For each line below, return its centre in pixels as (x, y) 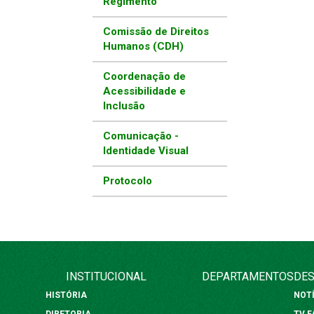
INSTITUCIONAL (106, 276)
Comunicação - (141, 136)
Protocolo (128, 181)
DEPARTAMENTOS (247, 276)
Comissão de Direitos (156, 32)
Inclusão (124, 106)
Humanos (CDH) (143, 47)
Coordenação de (144, 77)
